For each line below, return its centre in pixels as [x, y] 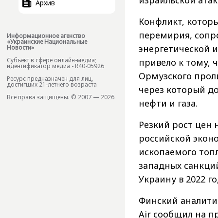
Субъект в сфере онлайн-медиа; [52, 60]
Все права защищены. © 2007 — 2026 [61, 97]
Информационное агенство [46, 36]
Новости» [20, 47]
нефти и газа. [168, 103]
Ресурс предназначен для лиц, [50, 78]
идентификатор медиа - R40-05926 [55, 66]
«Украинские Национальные [47, 41]
